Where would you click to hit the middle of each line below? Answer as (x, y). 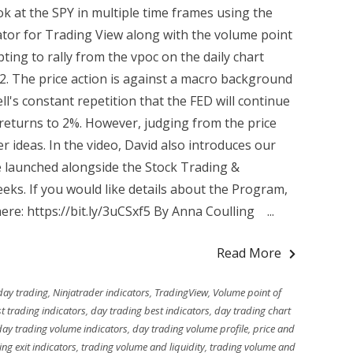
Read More (249, 253)
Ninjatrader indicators (101, 292)
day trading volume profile (190, 329)
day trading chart (252, 310)
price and (273, 329)
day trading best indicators (150, 310)
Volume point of (247, 292)
